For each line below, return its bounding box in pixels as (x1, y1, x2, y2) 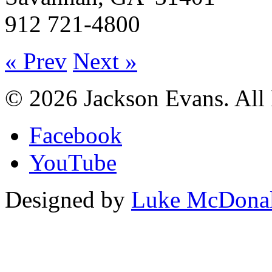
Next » (73, 48, 137, 75)
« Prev (5, 48, 67, 75)
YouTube (29, 149, 117, 176)
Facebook (29, 122, 122, 149)
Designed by (5, 186, 131, 213)
